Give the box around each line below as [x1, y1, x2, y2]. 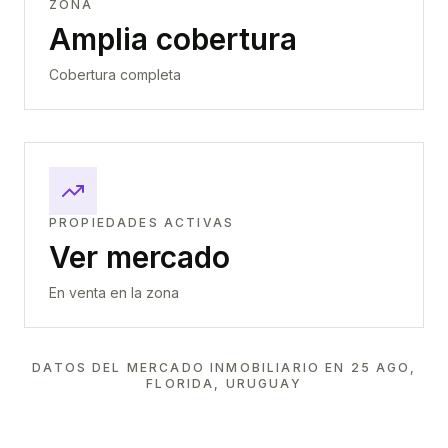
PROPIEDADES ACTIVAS [49, 215, 235, 230]
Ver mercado [49, 239, 230, 275]
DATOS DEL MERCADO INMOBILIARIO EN [32, 360, 351, 375]
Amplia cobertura [49, 21, 297, 57]
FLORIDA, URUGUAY [146, 376, 302, 391]
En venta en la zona [49, 284, 179, 301]
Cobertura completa [49, 66, 181, 83]
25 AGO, [350, 360, 416, 375]
